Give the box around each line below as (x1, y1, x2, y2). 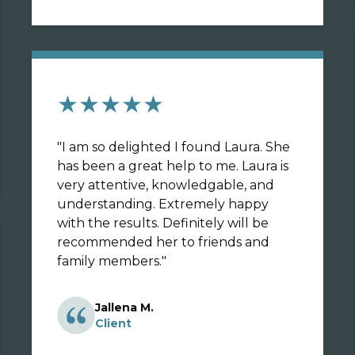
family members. (57, 254, 162, 269)
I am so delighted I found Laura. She (62, 139, 290, 155)
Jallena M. (95, 300, 154, 315)
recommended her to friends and (57, 235, 269, 250)
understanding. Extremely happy (57, 197, 269, 212)
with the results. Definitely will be (57, 216, 269, 231)
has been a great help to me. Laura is (57, 158, 288, 174)
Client (95, 316, 132, 330)
